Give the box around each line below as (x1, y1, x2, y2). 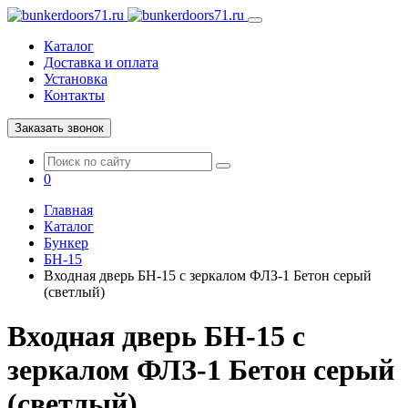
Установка (44, 71, 107, 87)
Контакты (44, 87, 105, 103)
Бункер (44, 235, 88, 250)
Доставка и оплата (44, 55, 158, 70)
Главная (44, 202, 93, 218)
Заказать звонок (15, 121, 104, 135)
